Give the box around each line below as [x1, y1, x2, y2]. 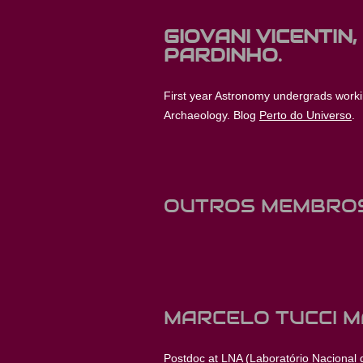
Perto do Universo [259, 109, 352, 122]
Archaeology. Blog [164, 109, 259, 122]
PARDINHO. [164, 43, 282, 67]
